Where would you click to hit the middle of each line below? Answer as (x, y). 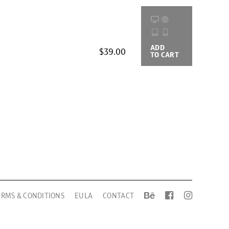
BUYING (205, 48)
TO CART (165, 55)
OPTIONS (207, 55)
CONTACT (119, 196)
